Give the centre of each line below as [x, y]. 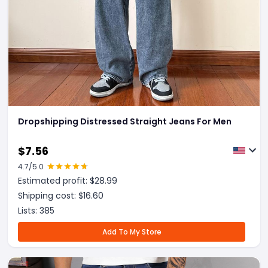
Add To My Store [132, 232]
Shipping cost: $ [51, 196]
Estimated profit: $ [56, 181]
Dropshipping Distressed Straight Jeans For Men [125, 121]
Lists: [29, 211]
